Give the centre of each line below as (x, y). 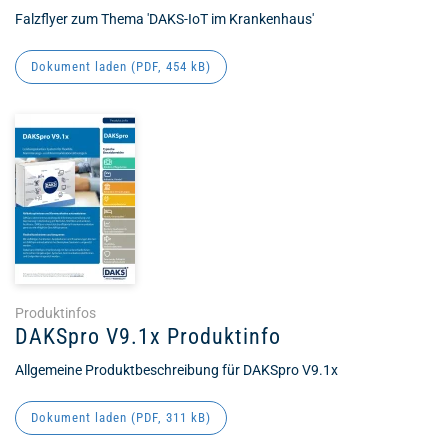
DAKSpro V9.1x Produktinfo (148, 336)
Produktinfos (55, 313)
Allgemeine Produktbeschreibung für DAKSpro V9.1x (176, 370)
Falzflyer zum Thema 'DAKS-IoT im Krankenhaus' (164, 19)
